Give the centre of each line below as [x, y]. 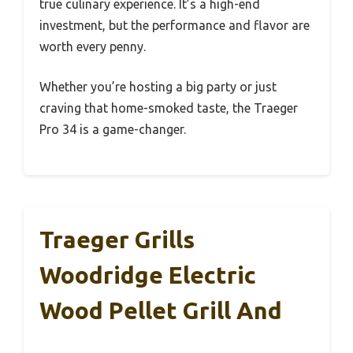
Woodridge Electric [148, 275]
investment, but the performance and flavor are [175, 26]
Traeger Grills [117, 240]
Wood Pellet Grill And [161, 311]
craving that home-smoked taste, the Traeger [169, 108]
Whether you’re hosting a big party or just [158, 87]
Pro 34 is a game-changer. [113, 130]
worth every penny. [93, 47]
